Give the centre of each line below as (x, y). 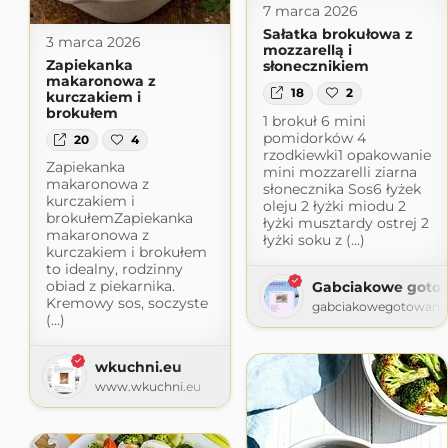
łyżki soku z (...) (313, 239)
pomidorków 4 (314, 137)
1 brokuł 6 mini (314, 120)
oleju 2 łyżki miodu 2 (334, 205)
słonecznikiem (315, 66)
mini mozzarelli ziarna (339, 171)
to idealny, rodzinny (114, 269)
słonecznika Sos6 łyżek (341, 188)
